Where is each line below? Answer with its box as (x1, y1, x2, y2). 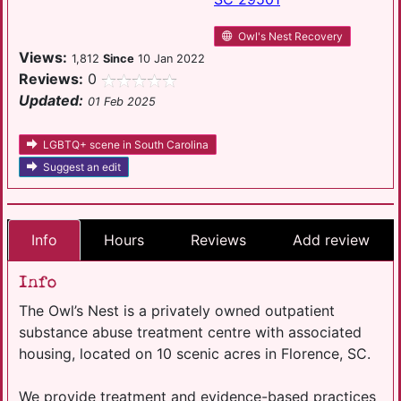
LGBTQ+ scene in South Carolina (43, 138, 209, 152)
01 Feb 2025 (88, 95, 156, 109)
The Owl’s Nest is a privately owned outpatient (19, 301, 335, 320)
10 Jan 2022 (134, 52, 205, 66)
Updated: (19, 91, 83, 110)
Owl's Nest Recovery (238, 30, 343, 44)
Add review (293, 231, 370, 250)
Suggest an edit (43, 160, 121, 175)
